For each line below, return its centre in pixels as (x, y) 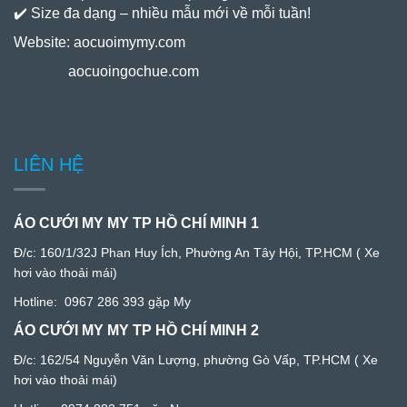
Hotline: (39, 302)
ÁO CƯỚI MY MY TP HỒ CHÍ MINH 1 (136, 223)
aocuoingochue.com (134, 72)
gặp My (168, 302)
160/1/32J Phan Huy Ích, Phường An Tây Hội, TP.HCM (196, 253)
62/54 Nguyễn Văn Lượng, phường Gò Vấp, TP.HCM (199, 360)
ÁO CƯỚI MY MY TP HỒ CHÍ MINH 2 (136, 331)
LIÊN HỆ (49, 165)
